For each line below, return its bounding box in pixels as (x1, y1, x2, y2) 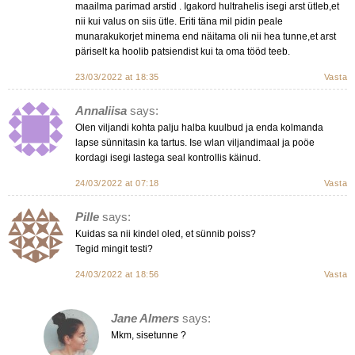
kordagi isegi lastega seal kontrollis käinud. (74, 152, 261, 164)
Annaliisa (74, 104, 127, 118)
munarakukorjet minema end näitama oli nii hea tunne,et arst (74, 31, 336, 43)
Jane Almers (111, 311, 180, 326)
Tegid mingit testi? (74, 243, 153, 255)
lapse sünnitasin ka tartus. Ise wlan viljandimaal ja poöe (74, 137, 315, 149)
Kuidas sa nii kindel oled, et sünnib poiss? (74, 228, 256, 240)
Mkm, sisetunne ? (111, 330, 187, 342)
